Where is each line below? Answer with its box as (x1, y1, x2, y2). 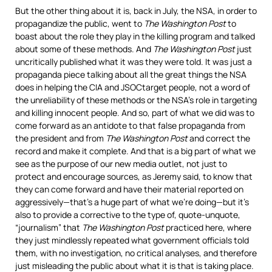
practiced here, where (164, 222, 251, 233)
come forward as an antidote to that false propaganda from (15, 120, 245, 131)
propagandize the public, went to (15, 18, 144, 29)
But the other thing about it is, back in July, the (15, 5, 196, 16)
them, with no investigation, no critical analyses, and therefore (15, 247, 257, 259)
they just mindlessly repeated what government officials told (15, 234, 249, 246)
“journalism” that (15, 222, 82, 233)
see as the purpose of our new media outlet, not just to (15, 158, 227, 169)
